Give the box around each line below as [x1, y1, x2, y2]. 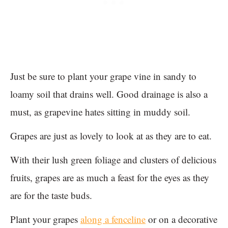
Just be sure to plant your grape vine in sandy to [10, 70, 196, 83]
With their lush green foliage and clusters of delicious [10, 153, 216, 166]
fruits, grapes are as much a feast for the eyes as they [10, 171, 209, 184]
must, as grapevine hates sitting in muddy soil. [10, 105, 193, 119]
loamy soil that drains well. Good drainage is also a [10, 88, 208, 101]
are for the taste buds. [10, 189, 95, 202]
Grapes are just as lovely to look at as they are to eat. [10, 129, 215, 142]
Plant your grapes [10, 213, 80, 226]
